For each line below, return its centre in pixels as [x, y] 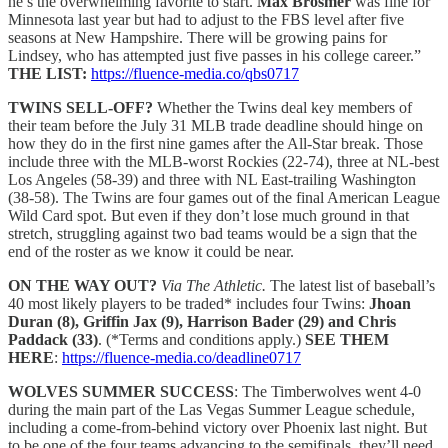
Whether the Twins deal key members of [282, 107]
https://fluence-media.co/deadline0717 [181, 357]
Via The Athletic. [213, 285]
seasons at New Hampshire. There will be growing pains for [197, 37]
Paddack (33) [53, 339]
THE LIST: [47, 73]
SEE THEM [347, 339]
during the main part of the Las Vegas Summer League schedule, [211, 409]
